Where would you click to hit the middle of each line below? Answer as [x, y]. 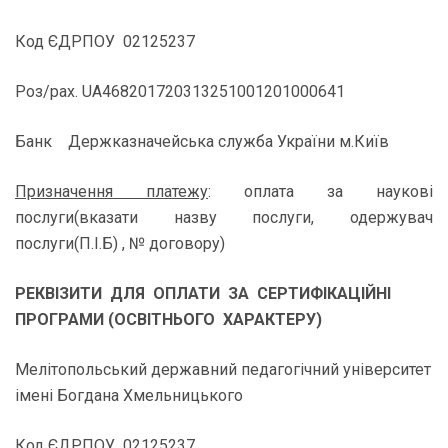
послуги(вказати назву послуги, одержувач [224, 217]
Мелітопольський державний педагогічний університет [223, 369]
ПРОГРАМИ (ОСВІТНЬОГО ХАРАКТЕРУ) [168, 319]
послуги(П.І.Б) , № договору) [120, 243]
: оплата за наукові [320, 191]
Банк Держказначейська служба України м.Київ [202, 141]
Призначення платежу [111, 191]
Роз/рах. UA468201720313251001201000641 [180, 91]
